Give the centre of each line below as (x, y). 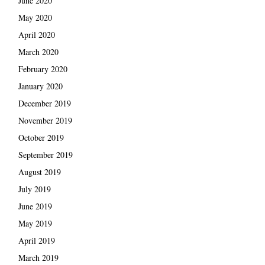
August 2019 (39, 172)
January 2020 (40, 86)
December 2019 (44, 103)
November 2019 (45, 120)
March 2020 (38, 51)
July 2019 (34, 189)
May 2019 (35, 223)
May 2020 (35, 17)
